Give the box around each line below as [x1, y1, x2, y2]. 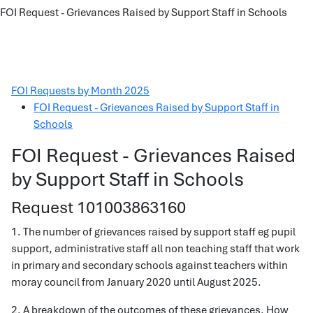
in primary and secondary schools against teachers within [11, 259, 288, 272]
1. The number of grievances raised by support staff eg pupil [11, 225, 296, 239]
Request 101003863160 [11, 196, 186, 218]
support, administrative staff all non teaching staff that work [11, 242, 300, 256]
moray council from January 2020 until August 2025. [11, 275, 261, 289]
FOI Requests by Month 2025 [11, 84, 150, 98]
